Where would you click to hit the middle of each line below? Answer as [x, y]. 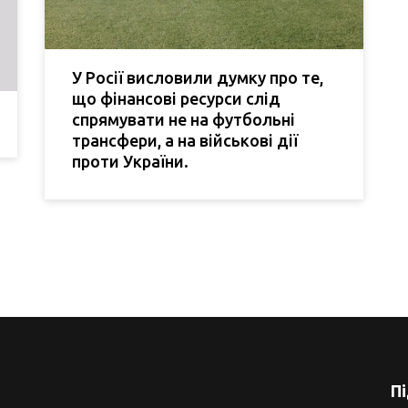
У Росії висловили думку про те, [198, 78]
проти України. [130, 162]
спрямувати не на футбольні [184, 120]
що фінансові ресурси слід [176, 99]
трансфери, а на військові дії [185, 141]
